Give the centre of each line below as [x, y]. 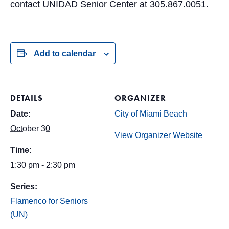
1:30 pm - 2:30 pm [43, 165]
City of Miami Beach [151, 114]
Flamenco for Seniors [49, 201]
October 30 [30, 129]
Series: [24, 186]
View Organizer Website [158, 135]
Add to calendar [65, 53]
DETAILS [27, 98]
